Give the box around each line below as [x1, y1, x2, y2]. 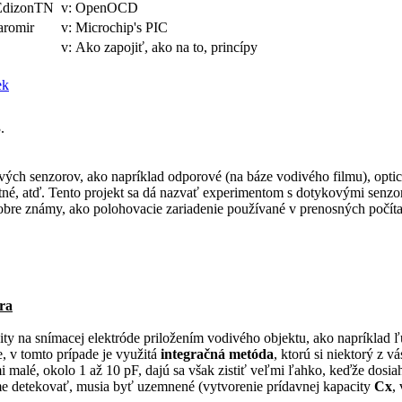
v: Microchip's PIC [61, 20, 171, 35]
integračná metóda [161, 346, 274, 362]
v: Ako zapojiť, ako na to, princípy [61, 39, 261, 55]
